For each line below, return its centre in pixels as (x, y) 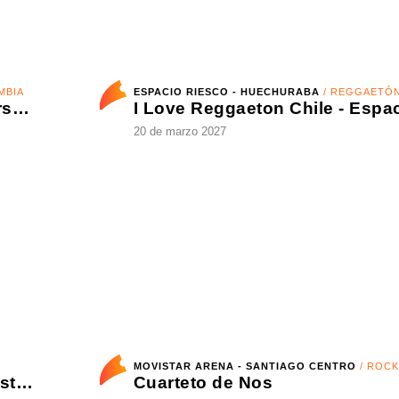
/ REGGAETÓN (338, 134)
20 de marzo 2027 (173, 175)
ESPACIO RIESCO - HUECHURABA (218, 134)
